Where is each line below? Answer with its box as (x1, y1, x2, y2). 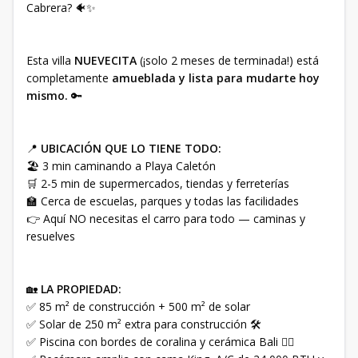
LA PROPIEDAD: (41, 281, 121, 296)
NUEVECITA (74, 53, 137, 68)
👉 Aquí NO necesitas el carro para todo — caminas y (26, 211, 305, 226)
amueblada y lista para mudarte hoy (112, 70, 320, 86)
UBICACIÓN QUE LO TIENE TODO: (41, 141, 221, 156)
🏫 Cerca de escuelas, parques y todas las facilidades (26, 193, 299, 209)
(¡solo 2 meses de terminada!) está (137, 53, 319, 68)
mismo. (26, 88, 68, 103)
